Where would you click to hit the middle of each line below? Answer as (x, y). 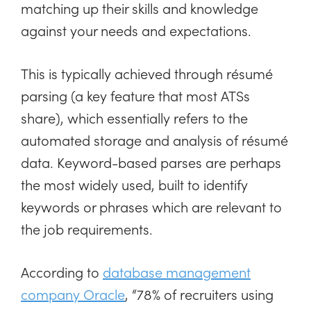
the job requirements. (87, 229)
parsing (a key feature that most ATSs (135, 95)
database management (177, 272)
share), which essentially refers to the (134, 118)
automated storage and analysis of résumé (154, 140)
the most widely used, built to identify (134, 184)
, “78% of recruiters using (199, 294)
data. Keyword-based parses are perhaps (151, 162)
